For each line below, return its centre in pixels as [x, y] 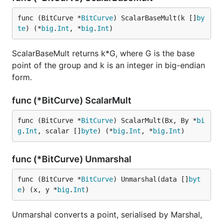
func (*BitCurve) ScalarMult [73, 100]
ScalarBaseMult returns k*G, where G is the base [103, 53]
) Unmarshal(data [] [151, 179]
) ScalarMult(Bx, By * [155, 120]
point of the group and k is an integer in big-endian [109, 65]
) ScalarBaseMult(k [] [155, 18]
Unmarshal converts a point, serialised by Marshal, [107, 215]
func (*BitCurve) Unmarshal [73, 159]
